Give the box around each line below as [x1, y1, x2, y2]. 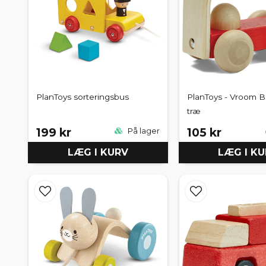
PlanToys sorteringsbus [36, 92, 129, 102]
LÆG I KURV [67, 146, 128, 158]
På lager [125, 126, 160, 135]
